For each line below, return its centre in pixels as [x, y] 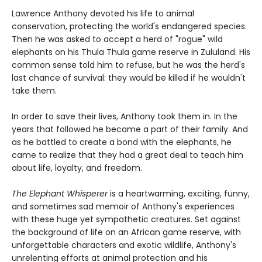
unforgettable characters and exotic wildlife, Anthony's [124, 245]
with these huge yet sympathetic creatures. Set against [126, 219]
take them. [34, 91]
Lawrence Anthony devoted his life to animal [103, 13]
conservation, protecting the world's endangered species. [129, 26]
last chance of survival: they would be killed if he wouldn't [129, 78]
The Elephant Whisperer [61, 194]
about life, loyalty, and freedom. [77, 168]
